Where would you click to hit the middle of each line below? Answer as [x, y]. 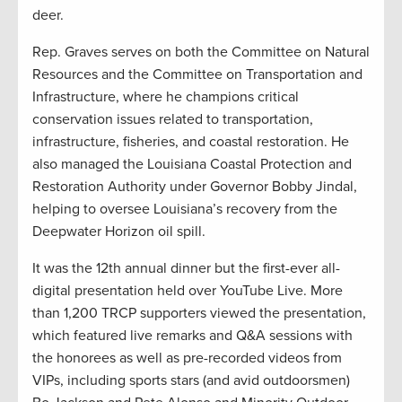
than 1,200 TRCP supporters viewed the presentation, [199, 314]
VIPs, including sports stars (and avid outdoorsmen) [191, 381]
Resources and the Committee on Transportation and [197, 75]
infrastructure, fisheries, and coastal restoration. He [191, 142]
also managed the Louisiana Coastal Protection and [192, 165]
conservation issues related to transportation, [173, 120]
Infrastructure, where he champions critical [166, 97]
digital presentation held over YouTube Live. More [188, 291]
